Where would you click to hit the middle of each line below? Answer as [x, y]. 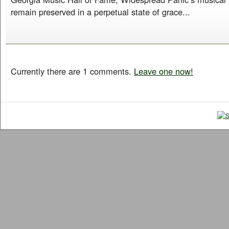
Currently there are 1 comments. [72, 71]
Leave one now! [164, 71]
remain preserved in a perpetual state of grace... [100, 12]
